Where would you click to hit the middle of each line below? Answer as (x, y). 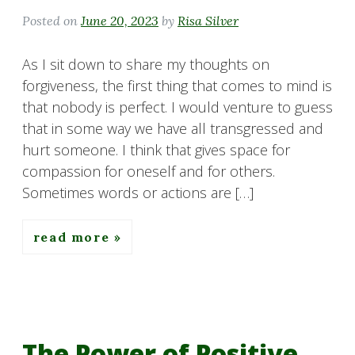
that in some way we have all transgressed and (173, 128)
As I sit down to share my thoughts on (146, 64)
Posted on (52, 20)
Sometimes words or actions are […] (138, 192)
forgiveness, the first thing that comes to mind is (177, 85)
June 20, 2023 (120, 20)
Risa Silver (208, 20)
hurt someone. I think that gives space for (156, 149)
